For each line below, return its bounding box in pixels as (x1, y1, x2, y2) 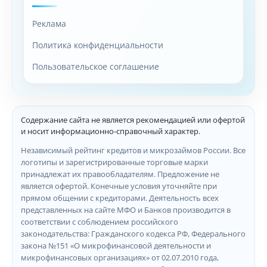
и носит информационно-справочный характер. (21, 125, 200, 136)
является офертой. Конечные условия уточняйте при (21, 180, 217, 191)
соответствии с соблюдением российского (21, 216, 178, 227)
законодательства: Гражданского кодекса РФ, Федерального (21, 228, 246, 239)
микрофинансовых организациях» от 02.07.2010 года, (21, 252, 219, 263)
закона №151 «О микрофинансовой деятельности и (21, 240, 211, 251)
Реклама (32, 17, 66, 29)
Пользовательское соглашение (32, 60, 159, 72)
